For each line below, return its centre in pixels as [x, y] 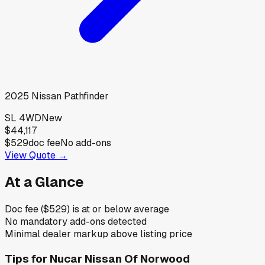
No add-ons [86, 143]
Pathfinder [86, 96]
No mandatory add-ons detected [76, 222]
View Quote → [36, 155]
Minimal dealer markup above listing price [98, 234]
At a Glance [44, 182]
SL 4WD [23, 118]
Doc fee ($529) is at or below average [87, 209]
